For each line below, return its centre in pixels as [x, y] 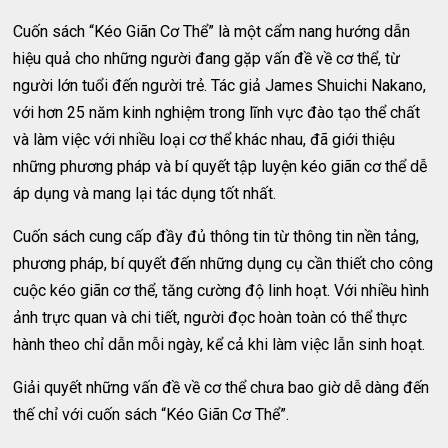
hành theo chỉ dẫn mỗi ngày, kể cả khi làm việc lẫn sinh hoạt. [219, 344]
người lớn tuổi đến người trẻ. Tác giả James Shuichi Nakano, [220, 85]
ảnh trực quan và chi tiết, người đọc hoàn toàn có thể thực [210, 317]
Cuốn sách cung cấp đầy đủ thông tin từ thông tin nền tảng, [216, 236]
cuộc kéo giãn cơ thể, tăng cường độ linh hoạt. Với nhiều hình [221, 290]
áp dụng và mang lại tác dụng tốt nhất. [145, 193]
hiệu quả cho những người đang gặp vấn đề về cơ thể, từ [207, 58]
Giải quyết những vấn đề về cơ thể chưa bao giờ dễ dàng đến [221, 387]
